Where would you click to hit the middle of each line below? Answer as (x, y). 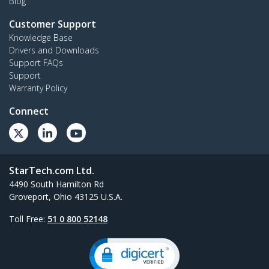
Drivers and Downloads (54, 50)
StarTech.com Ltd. (52, 170)
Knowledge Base (41, 37)
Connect (29, 111)
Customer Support (53, 24)
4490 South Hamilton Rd (56, 184)
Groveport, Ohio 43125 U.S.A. (66, 196)
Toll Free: (28, 219)
